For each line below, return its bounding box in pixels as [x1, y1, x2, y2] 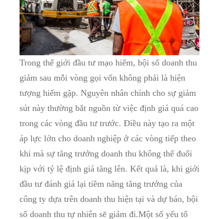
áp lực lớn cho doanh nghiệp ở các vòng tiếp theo [20, 133, 196, 144]
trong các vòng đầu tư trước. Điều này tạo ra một [20, 118, 195, 129]
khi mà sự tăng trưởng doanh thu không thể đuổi [20, 149, 192, 159]
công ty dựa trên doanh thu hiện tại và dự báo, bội [20, 194, 198, 204]
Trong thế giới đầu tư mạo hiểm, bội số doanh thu [20, 58, 197, 68]
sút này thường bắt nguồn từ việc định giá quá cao [20, 103, 198, 113]
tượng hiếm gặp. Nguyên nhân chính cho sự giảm [20, 88, 196, 98]
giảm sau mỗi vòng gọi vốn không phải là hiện [20, 73, 185, 83]
